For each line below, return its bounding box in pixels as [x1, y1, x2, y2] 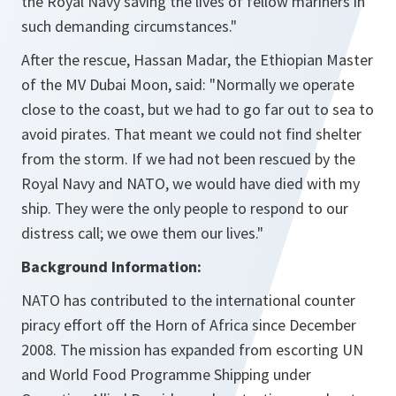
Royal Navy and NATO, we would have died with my [21, 173, 360, 194]
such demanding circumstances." [21, 16, 237, 37]
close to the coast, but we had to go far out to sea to [21, 99, 374, 120]
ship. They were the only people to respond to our [21, 198, 348, 219]
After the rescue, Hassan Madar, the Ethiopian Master [21, 49, 373, 71]
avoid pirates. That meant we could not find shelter [21, 124, 362, 145]
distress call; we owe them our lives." [21, 223, 263, 244]
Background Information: [21, 256, 202, 278]
